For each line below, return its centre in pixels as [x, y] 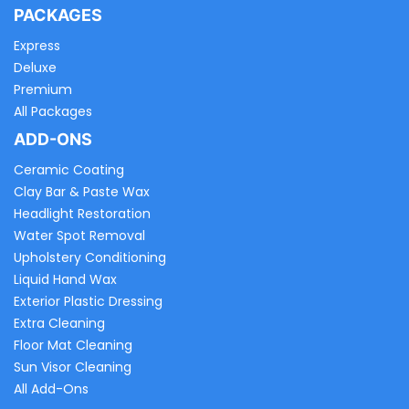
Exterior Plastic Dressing [88, 302]
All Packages [53, 112]
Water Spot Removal [79, 236]
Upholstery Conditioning [90, 258]
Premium [43, 90]
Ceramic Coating [69, 170]
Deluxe [35, 68]
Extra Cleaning [59, 324]
